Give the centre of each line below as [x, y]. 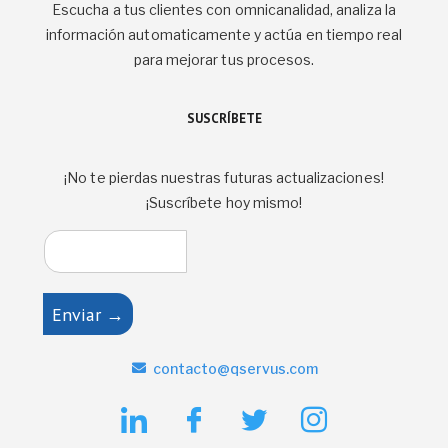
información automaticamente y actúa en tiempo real [224, 34]
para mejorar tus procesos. [224, 59]
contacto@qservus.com [235, 368]
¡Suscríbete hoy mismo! [224, 202]
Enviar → [88, 314]
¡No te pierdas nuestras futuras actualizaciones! [224, 177]
